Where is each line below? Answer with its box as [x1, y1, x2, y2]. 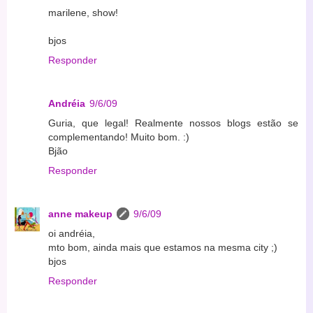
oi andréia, [48, 228, 95, 240]
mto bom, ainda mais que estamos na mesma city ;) [48, 242, 277, 254]
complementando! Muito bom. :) [48, 131, 189, 143]
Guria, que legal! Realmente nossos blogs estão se [48, 117, 298, 129]
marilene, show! [48, 7, 118, 19]
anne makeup [48, 208, 112, 220]
